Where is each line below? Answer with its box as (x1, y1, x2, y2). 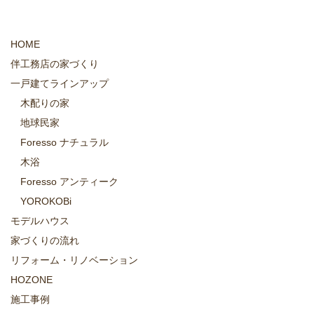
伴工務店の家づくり (11, 58, 99, 70)
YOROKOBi (20, 196, 71, 207)
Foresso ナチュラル (20, 137, 109, 149)
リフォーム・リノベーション (11, 254, 138, 266)
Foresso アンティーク (20, 176, 118, 188)
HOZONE (11, 274, 53, 286)
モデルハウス (11, 215, 69, 227)
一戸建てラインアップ (11, 78, 109, 90)
